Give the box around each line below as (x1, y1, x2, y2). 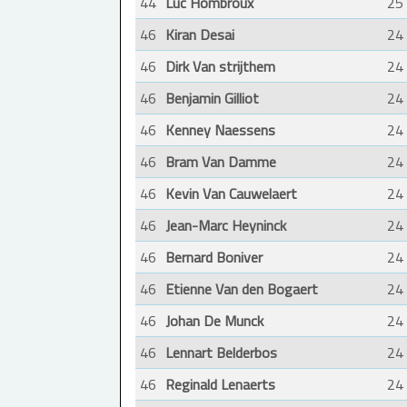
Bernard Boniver (165, 246, 263, 269)
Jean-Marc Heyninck (165, 214, 286, 237)
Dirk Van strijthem (165, 55, 275, 78)
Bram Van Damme (165, 151, 276, 174)
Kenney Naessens (165, 119, 275, 142)
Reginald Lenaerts (165, 373, 275, 396)
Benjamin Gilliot (165, 87, 259, 110)
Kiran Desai (165, 24, 234, 46)
